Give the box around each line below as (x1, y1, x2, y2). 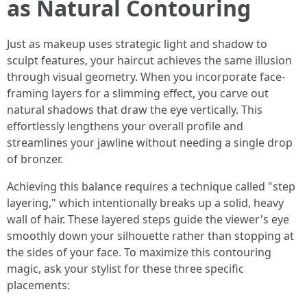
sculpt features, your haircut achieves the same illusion (7, 53, 292, 68)
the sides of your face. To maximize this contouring (7, 245, 271, 260)
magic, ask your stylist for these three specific (7, 261, 244, 276)
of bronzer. (7, 151, 63, 167)
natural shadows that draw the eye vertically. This (7, 102, 262, 117)
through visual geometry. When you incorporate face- (7, 69, 285, 84)
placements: (7, 278, 70, 293)
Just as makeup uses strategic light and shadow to (7, 36, 267, 51)
